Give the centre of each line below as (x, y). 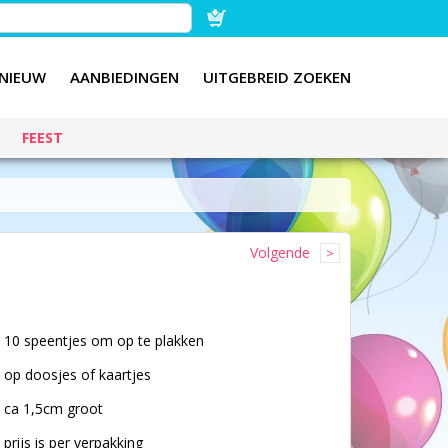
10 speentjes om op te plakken (103, 340)
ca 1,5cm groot (53, 408)
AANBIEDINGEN (124, 77)
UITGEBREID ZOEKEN (277, 77)
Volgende (280, 252)
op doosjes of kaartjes (77, 374)
